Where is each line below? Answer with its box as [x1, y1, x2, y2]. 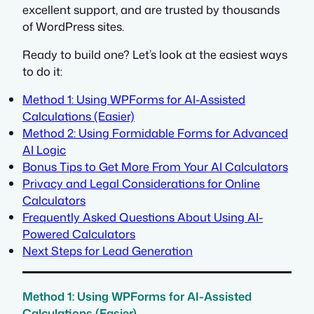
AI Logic [22, 142, 66, 158]
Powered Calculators [22, 226, 135, 243]
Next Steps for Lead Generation [22, 243, 193, 259]
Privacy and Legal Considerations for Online [22, 175, 260, 192]
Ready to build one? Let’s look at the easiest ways [22, 46, 287, 62]
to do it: [22, 63, 62, 79]
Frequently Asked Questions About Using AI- [22, 209, 263, 226]
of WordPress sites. [22, 18, 124, 34]
